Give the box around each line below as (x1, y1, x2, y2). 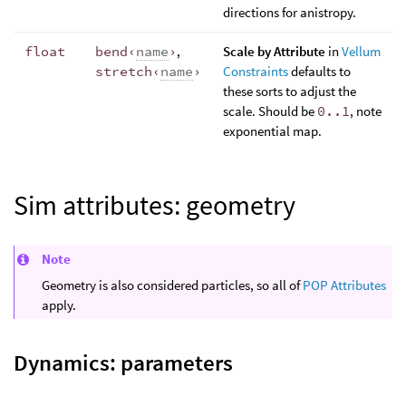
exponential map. (223, 122, 322, 140)
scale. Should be (223, 102, 317, 120)
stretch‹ (95, 63, 160, 80)
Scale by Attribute (223, 43, 325, 60)
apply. (42, 296, 76, 314)
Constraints (223, 63, 288, 80)
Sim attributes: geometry (14, 188, 295, 222)
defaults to (288, 63, 351, 80)
